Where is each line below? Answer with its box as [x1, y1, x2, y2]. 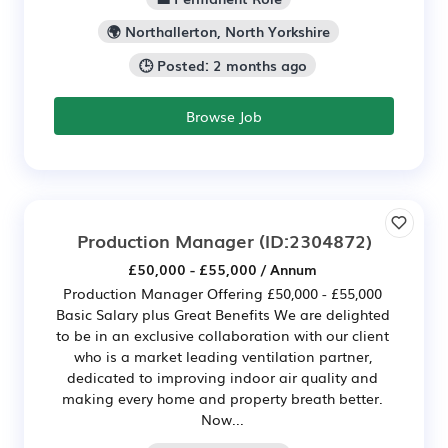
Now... [201, 409, 244, 430]
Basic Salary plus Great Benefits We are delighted [55, 304, 390, 325]
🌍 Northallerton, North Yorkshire [107, 21, 330, 42]
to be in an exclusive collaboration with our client [56, 325, 389, 346]
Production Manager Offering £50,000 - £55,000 [63, 283, 382, 304]
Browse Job [186, 106, 262, 127]
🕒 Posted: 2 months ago [138, 55, 307, 76]
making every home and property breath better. [62, 388, 383, 409]
